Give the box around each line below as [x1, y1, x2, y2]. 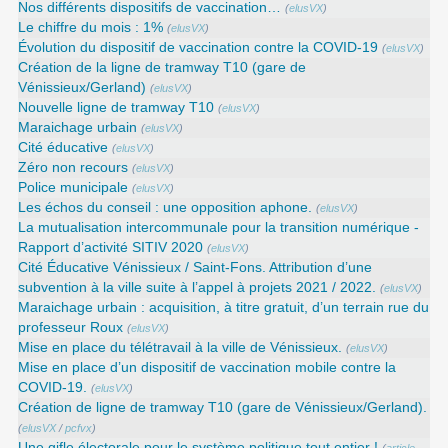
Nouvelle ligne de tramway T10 [18, 100, 215, 116]
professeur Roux [18, 320, 124, 336]
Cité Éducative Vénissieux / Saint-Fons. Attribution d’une [18, 260, 373, 276]
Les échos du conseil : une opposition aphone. [18, 200, 313, 216]
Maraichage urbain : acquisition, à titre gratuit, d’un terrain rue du [18, 300, 430, 316]
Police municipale [18, 180, 129, 196]
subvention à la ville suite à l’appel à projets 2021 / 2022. [18, 280, 377, 296]
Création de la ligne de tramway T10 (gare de [18, 60, 307, 76]
